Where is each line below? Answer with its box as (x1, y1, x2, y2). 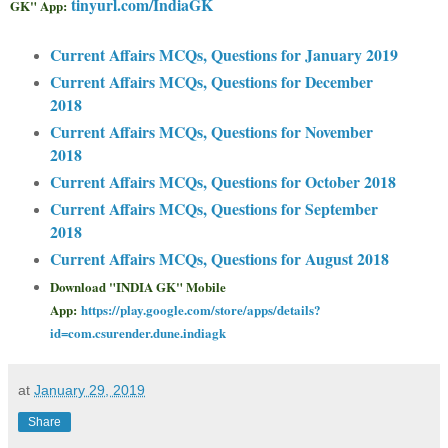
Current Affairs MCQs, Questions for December (49, 70, 373, 94)
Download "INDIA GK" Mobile (49, 276, 226, 296)
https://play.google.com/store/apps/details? (80, 299, 321, 319)
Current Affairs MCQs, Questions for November (49, 120, 373, 144)
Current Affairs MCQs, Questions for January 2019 (49, 43, 398, 67)
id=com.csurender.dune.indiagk (49, 322, 226, 342)
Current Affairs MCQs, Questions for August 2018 (49, 246, 389, 270)
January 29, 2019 (34, 381, 145, 398)
